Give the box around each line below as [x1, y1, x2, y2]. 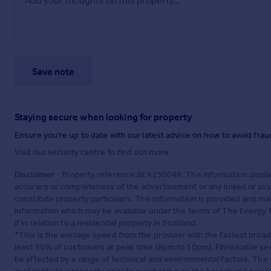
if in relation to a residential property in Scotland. [15, 218, 198, 229]
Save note [31, 65, 74, 77]
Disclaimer [15, 169, 54, 180]
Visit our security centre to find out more [15, 147, 171, 158]
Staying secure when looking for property [15, 111, 192, 123]
